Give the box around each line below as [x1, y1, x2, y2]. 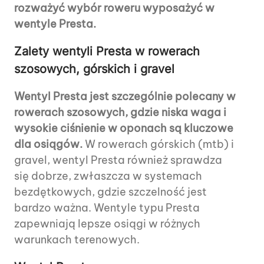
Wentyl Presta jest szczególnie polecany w [14, 90, 236, 104]
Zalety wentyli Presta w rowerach [14, 44, 200, 59]
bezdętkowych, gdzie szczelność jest [14, 185, 207, 199]
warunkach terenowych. [14, 233, 140, 247]
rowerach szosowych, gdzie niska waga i [14, 105, 226, 120]
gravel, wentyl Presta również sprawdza [14, 153, 222, 167]
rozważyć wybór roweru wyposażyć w [14, 1, 214, 15]
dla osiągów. [14, 137, 82, 151]
